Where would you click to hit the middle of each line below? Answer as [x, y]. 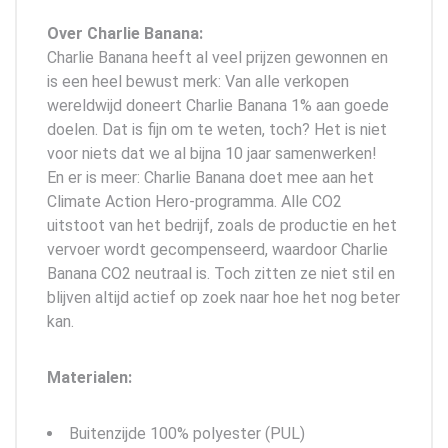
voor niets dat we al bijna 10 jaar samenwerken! [212, 153]
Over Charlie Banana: [125, 33]
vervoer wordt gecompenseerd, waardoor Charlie [217, 249]
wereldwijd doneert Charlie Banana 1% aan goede [218, 105]
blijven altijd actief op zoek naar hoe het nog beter [223, 297]
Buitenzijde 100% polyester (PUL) [187, 433]
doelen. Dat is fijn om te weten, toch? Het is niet [217, 129]
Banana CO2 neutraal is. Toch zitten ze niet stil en [221, 273]
